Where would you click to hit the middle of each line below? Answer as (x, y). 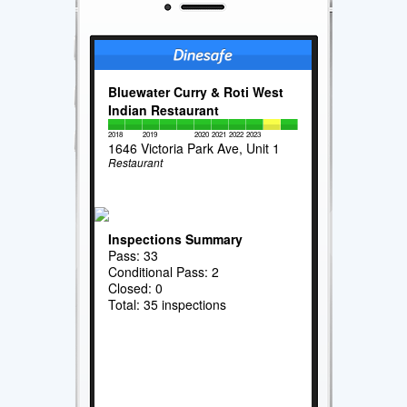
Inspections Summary (176, 238)
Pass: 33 (134, 255)
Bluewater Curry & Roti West (196, 91)
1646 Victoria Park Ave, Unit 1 (194, 148)
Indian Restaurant (164, 109)
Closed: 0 (136, 288)
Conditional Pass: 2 (164, 271)
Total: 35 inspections (168, 304)
